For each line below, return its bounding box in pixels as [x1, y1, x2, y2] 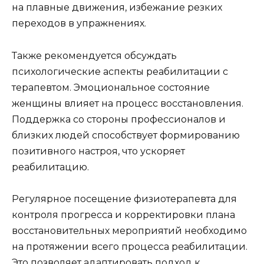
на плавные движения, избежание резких [12, 2, 222, 14]
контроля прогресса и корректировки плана [12, 209, 235, 220]
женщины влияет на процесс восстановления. [12, 97, 243, 109]
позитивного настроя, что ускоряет [12, 145, 185, 157]
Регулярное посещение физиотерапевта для [12, 193, 237, 204]
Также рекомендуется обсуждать [12, 49, 177, 61]
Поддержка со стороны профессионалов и [12, 113, 226, 125]
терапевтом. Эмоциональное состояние [12, 81, 210, 93]
